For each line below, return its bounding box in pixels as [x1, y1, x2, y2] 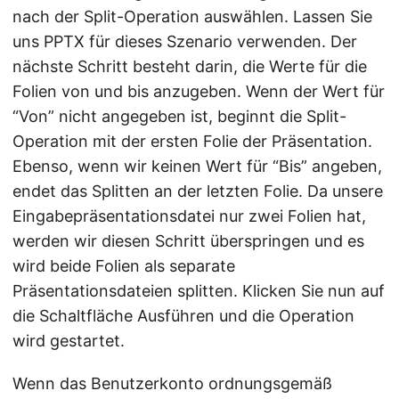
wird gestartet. [12, 331, 125, 351]
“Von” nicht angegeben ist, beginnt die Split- [12, 107, 346, 126]
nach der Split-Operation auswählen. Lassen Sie [12, 7, 372, 27]
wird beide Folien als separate [12, 256, 235, 276]
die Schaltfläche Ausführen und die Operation [12, 306, 354, 326]
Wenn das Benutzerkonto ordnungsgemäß [12, 374, 332, 394]
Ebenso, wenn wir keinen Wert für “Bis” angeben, [12, 157, 382, 176]
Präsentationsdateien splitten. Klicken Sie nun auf [12, 281, 385, 301]
